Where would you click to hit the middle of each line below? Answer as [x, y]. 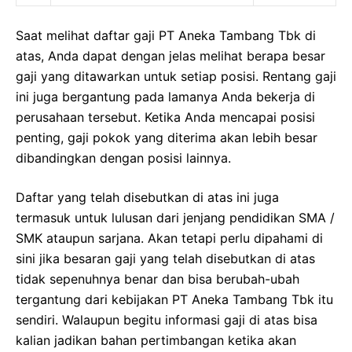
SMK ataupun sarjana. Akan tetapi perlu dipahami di [169, 238]
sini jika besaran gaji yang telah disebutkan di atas [165, 259]
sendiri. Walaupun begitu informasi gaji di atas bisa [167, 320]
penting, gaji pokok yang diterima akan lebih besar [167, 138]
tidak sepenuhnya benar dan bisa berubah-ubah [158, 279]
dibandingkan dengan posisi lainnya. [123, 158]
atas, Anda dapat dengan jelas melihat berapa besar [170, 56]
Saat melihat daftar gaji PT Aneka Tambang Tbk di [166, 36]
